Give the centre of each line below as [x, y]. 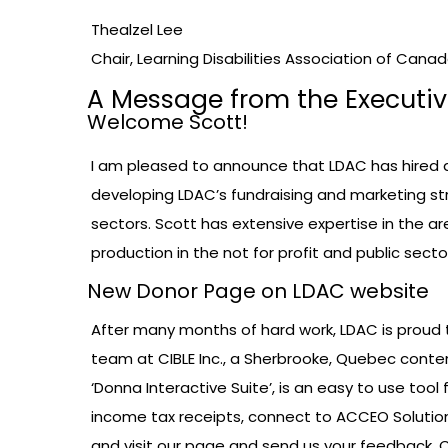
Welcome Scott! [167, 122]
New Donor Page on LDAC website [258, 291]
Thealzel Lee [137, 30]
